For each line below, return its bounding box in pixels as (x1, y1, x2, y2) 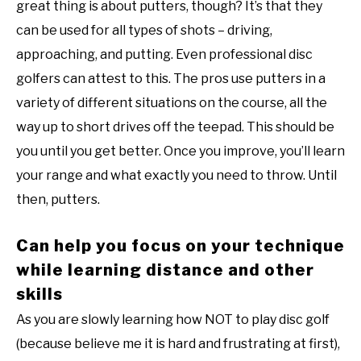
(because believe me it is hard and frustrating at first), (16, 336, 340, 352)
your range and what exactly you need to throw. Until (16, 168, 337, 184)
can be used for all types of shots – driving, (16, 23, 272, 39)
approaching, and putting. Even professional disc (16, 47, 313, 63)
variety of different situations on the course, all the (16, 95, 327, 111)
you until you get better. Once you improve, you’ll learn (16, 143, 345, 160)
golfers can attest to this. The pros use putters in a (16, 71, 326, 87)
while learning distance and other (16, 260, 314, 280)
